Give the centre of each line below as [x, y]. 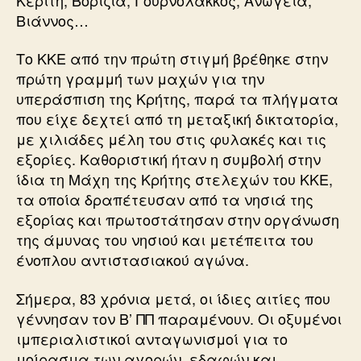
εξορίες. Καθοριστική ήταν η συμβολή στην [168, 159]
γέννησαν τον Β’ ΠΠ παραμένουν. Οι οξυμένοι [179, 318]
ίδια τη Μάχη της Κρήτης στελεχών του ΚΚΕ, [174, 179]
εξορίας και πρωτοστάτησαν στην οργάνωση [178, 219]
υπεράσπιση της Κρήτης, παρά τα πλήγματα [177, 98]
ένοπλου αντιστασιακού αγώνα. [133, 259]
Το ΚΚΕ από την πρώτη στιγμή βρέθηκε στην [172, 58]
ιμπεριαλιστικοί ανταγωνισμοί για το [152, 338]
